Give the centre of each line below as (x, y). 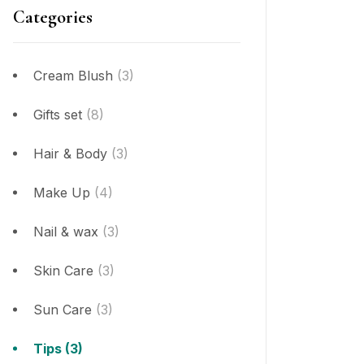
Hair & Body (70, 153)
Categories (53, 17)
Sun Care (63, 309)
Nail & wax (66, 231)
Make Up (62, 192)
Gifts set (58, 114)
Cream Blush (73, 75)
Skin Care (63, 270)
